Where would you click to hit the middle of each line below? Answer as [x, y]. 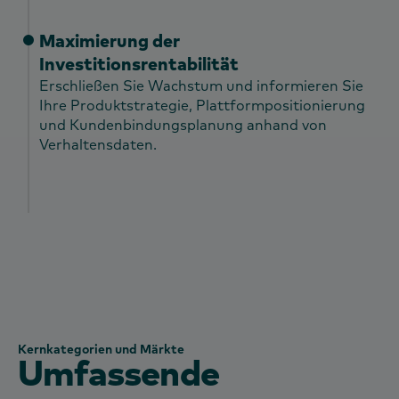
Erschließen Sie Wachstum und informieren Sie [201, 85]
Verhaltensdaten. [98, 144]
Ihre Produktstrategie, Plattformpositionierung [202, 105]
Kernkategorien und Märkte [101, 349]
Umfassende [118, 371]
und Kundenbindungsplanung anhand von [183, 124]
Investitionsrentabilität [139, 63]
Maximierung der [110, 40]
